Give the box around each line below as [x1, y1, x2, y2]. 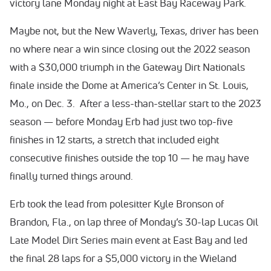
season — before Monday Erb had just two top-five [10, 115, 233, 128]
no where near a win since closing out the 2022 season [10, 42, 250, 55]
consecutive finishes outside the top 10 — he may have [10, 151, 249, 164]
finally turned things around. [10, 169, 133, 182]
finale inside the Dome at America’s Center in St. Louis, [10, 79, 249, 91]
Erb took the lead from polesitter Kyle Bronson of [10, 197, 224, 210]
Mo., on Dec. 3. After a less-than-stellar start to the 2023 [10, 97, 261, 109]
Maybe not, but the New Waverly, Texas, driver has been [10, 24, 258, 37]
